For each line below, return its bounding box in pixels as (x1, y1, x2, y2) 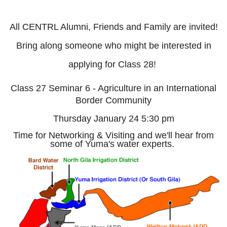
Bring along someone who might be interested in (16, 40, 211, 51)
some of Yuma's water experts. (50, 138, 177, 149)
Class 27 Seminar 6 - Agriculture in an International (11, 83, 216, 93)
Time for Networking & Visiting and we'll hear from (13, 130, 214, 140)
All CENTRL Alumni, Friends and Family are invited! (9, 21, 218, 32)
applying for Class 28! (68, 59, 159, 69)
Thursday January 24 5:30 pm (53, 113, 174, 124)
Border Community (75, 95, 152, 105)
